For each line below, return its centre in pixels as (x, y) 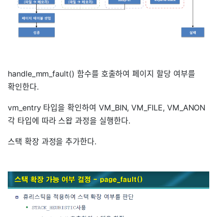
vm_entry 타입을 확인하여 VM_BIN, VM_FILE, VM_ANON (107, 107)
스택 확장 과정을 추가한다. (52, 141)
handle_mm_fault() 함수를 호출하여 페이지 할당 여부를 (101, 73)
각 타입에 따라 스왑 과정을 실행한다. (69, 120)
